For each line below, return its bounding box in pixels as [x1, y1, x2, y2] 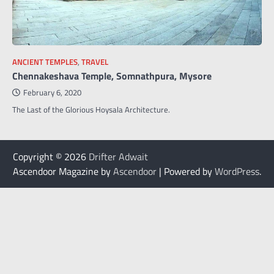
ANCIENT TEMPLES [12, 56, 78, 68]
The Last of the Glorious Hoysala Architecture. [12, 103, 170, 116]
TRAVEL [81, 56, 108, 68]
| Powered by [157, 164, 215, 179]
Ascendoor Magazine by [13, 164, 113, 179]
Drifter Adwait [89, 149, 148, 165]
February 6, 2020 [23, 87, 81, 99]
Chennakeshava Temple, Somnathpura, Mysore [12, 68, 212, 84]
